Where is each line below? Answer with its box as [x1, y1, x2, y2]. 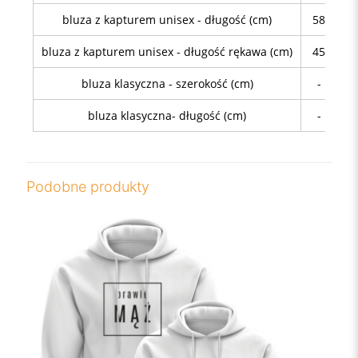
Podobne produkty [26, 177, 149, 195]
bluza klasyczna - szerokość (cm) [81, 75, 253, 91]
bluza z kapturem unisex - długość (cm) [62, 11, 272, 27]
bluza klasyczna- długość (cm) [88, 107, 246, 123]
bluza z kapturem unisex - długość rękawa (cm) [42, 43, 292, 59]
